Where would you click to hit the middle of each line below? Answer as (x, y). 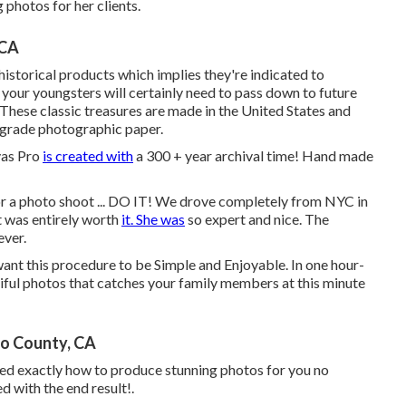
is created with (88, 155)
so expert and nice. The (257, 219)
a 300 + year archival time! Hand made (253, 155)
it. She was (153, 219)
